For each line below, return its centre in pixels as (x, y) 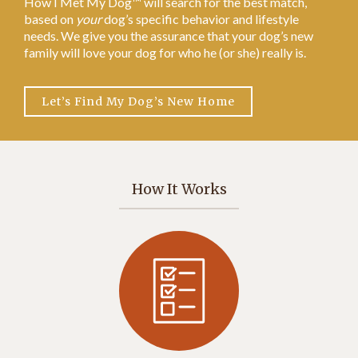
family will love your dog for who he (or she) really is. (165, 52)
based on (50, 18)
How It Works (179, 189)
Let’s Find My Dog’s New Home (138, 101)
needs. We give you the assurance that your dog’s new (169, 35)
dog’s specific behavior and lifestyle (201, 18)
